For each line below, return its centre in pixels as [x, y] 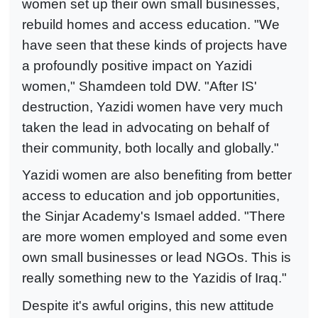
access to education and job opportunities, [151, 196]
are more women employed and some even [155, 237]
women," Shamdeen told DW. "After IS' [139, 86]
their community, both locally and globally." [150, 148]
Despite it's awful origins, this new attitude [148, 305]
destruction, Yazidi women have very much [153, 106]
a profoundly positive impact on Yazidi [137, 65]
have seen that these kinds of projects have [155, 45]
